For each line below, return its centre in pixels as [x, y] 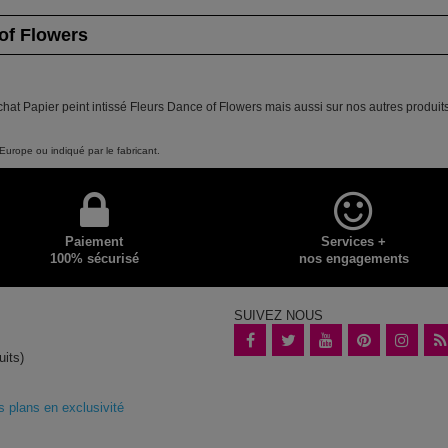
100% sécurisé [94, 258]
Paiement [94, 241]
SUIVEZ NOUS [278, 315]
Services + [354, 241]
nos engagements [353, 258]
